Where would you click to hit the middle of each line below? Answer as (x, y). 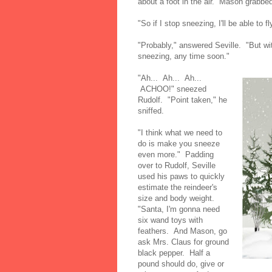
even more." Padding (176, 154)
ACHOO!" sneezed (172, 89)
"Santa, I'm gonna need (179, 209)
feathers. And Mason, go (182, 231)
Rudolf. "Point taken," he (182, 100)
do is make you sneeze (179, 143)
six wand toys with (170, 220)
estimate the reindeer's (178, 187)
